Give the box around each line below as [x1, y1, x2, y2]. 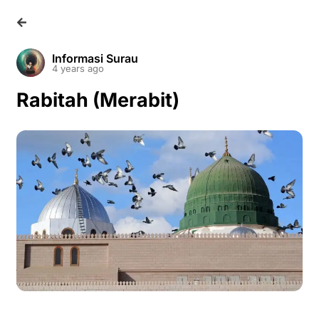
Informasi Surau [52, 51, 138, 66]
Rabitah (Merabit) [16, 88, 179, 112]
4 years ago [52, 62, 104, 74]
